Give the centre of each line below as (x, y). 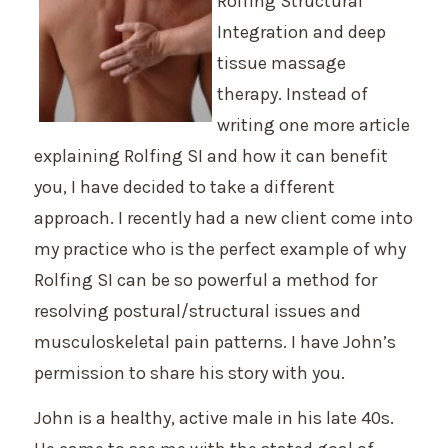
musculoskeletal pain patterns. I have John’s (215, 342)
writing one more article (313, 125)
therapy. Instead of (292, 94)
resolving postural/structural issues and (197, 311)
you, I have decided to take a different (184, 187)
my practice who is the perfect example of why (220, 249)
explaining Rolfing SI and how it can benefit (211, 156)
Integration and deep (301, 32)
